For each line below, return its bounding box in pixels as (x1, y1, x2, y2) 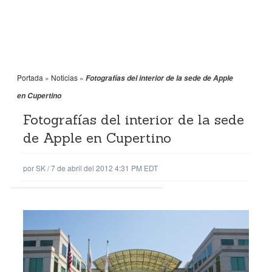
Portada (17, 72, 43, 83)
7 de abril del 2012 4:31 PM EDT (51, 163, 158, 173)
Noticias (51, 72, 78, 83)
